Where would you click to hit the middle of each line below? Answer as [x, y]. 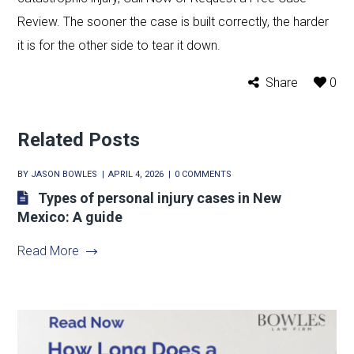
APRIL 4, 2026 [136, 174]
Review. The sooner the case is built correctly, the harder [173, 21]
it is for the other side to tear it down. [119, 45]
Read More [49, 250]
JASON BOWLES [64, 174]
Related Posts [79, 139]
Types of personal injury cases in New [160, 198]
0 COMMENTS [203, 174]
